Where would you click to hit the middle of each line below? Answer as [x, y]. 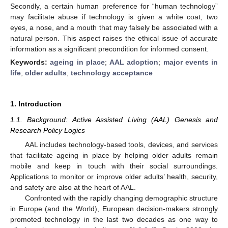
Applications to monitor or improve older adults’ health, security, [114, 177]
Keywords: [30, 62]
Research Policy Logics [48, 130]
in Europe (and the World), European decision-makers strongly [114, 209]
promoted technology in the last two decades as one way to [114, 219]
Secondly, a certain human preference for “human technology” [114, 6]
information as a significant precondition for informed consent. [109, 49]
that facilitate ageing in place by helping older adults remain [114, 155]
